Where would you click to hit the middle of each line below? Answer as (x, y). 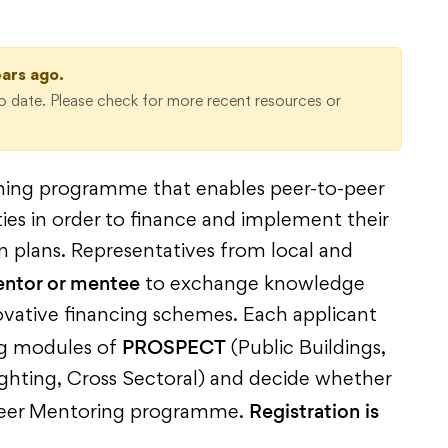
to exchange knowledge (252, 285)
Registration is (314, 411)
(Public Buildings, (306, 349)
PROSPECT (174, 347)
